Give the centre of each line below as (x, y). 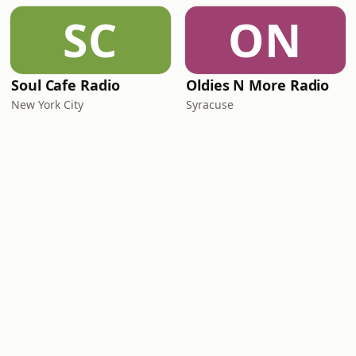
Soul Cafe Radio (66, 85)
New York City (47, 104)
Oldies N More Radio (258, 85)
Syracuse (210, 104)
